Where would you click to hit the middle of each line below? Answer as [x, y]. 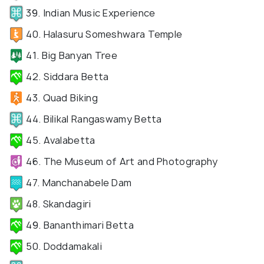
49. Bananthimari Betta [79, 225]
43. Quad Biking [61, 98]
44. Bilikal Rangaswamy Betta [93, 119]
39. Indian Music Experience [90, 13]
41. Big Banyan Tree [70, 55]
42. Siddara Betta [66, 76]
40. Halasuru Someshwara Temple [103, 34]
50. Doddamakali [63, 246]
